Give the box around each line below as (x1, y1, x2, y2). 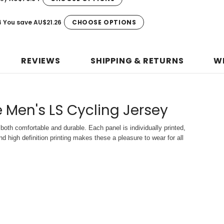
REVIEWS (21, 55, 60, 66)
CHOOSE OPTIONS (72, 18, 136, 26)
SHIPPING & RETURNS (90, 55, 184, 66)
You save (3, 18, 32, 26)
